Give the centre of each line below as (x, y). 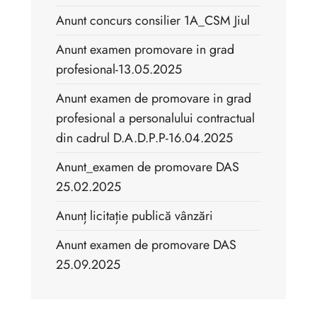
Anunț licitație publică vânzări (134, 216)
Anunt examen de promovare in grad (154, 99)
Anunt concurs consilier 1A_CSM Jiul (153, 21)
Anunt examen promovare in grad (145, 50)
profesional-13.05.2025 (119, 70)
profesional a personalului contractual (155, 119)
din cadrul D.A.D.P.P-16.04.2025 (144, 138)
